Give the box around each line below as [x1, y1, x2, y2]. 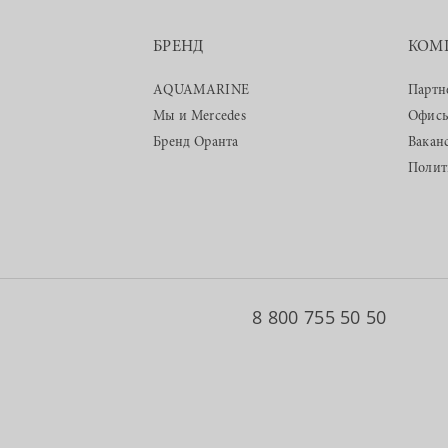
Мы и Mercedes [153, 110, 247, 124]
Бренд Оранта [153, 136, 239, 150]
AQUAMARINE [153, 84, 250, 98]
